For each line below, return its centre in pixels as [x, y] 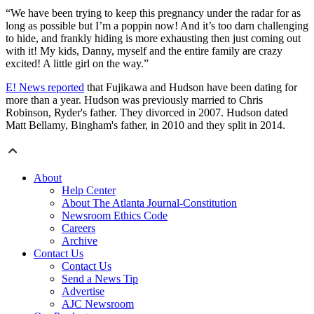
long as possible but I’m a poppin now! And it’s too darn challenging [157, 25]
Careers [78, 228]
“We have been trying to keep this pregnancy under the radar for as [153, 13]
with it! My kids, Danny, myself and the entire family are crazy [144, 50]
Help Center [89, 190]
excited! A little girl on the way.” [77, 63]
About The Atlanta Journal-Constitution [149, 203]
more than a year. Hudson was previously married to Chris [134, 100]
